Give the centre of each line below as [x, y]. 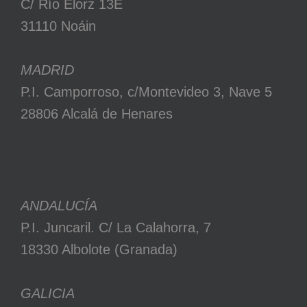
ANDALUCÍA [59, 205]
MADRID [47, 70]
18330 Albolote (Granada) [99, 249]
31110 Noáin [58, 26]
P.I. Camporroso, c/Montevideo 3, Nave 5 [146, 91]
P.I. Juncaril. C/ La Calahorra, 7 [116, 227]
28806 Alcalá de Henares [97, 113]
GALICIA [48, 293]
